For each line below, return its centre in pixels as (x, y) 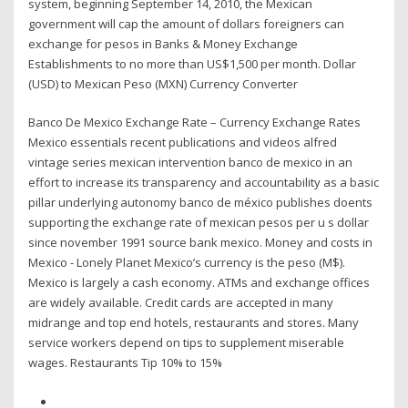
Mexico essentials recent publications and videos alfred (183, 143)
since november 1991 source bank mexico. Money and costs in (201, 243)
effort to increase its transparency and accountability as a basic (204, 183)
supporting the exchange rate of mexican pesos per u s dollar (199, 223)
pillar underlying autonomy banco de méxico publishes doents (201, 203)
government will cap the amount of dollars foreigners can (187, 23)
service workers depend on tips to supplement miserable (187, 343)
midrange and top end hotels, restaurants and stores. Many (194, 323)
